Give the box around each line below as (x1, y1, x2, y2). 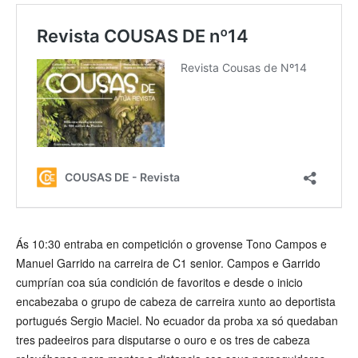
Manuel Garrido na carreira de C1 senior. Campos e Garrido (16, 255, 320, 272)
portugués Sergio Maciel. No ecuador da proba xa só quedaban (16, 312, 338, 329)
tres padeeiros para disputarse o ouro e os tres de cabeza (16, 332, 310, 348)
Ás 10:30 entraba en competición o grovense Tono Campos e (16, 236, 327, 253)
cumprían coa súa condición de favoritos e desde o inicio (16, 274, 303, 291)
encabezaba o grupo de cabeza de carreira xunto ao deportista (16, 293, 336, 310)
